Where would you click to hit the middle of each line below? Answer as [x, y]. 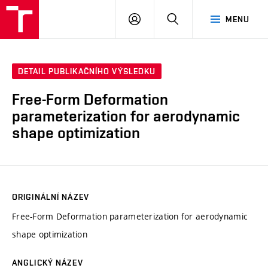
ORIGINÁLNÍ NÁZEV [51, 197]
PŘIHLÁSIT [162, 19]
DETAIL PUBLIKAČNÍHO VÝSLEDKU [87, 71]
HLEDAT [194, 19]
